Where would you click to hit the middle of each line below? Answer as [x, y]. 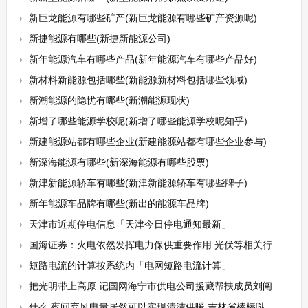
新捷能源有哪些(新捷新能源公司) [99, 38]
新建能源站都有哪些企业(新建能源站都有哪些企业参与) [147, 142]
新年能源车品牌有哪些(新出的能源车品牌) [119, 203]
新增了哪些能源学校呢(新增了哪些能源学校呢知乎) [138, 121]
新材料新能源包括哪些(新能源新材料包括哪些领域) [138, 80]
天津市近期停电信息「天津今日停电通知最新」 [130, 224]
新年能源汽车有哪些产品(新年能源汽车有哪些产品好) [143, 59]
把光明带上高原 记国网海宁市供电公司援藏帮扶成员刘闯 [150, 286]
